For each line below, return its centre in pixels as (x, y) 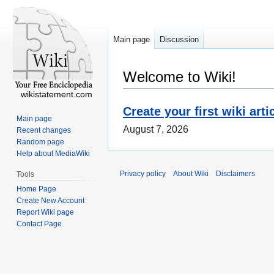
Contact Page (39, 224)
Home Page (37, 189)
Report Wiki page (46, 212)
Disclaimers (235, 174)
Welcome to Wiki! (180, 77)
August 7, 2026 (156, 130)
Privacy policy (143, 174)
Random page (41, 142)
